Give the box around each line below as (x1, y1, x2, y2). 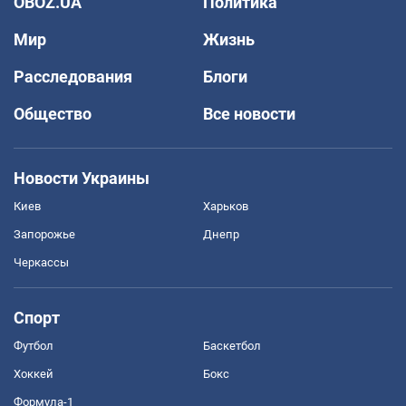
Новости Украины (14, 168, 150, 188)
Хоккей (14, 366, 53, 381)
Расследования (14, 66, 132, 86)
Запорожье (14, 227, 75, 241)
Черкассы (14, 255, 69, 269)
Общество (14, 103, 92, 123)
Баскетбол (203, 338, 261, 353)
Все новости (203, 103, 295, 123)
